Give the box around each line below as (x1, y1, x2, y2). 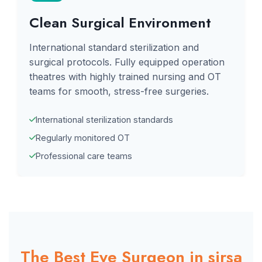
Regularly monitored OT (36, 133, 130, 143)
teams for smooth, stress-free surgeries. (29, 85, 209, 97)
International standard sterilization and (29, 42, 199, 53)
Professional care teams (36, 151, 132, 161)
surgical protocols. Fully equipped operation (29, 56, 225, 68)
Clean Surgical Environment (29, 12, 211, 33)
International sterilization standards (36, 115, 173, 125)
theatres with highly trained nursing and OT (29, 71, 221, 82)
